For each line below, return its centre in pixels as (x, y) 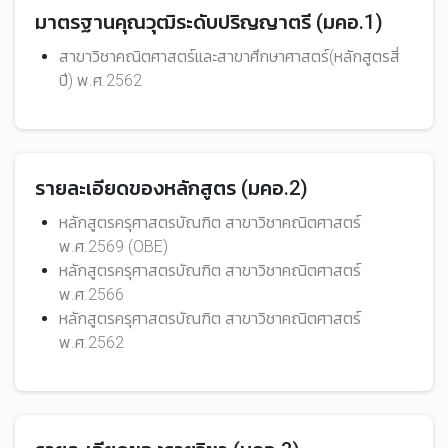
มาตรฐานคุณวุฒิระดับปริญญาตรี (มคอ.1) (209, 22)
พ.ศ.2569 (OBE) (113, 246)
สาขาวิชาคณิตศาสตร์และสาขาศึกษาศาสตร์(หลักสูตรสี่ (229, 56)
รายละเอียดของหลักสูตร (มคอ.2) (171, 188)
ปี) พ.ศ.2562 (100, 80)
